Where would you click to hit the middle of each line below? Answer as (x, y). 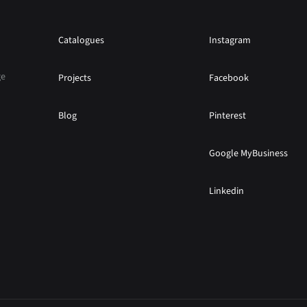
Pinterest (228, 116)
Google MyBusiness (249, 154)
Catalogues (82, 41)
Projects (75, 78)
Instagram (230, 41)
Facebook (229, 78)
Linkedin (227, 192)
